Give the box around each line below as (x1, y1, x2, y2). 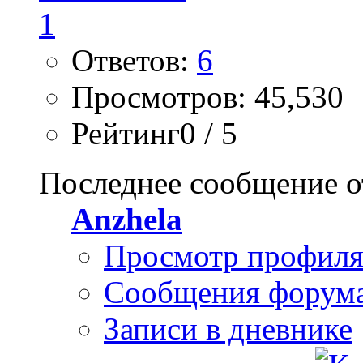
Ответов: (71, 43, 197, 79)
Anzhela (71, 202, 182, 237)
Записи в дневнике (104, 311, 352, 347)
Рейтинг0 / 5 (71, 116, 237, 152)
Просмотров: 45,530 (71, 79, 344, 115)
